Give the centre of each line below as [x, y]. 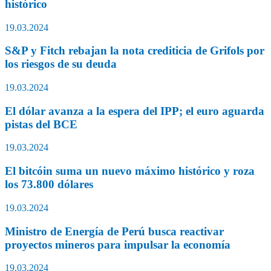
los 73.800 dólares [49, 184]
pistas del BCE [41, 124]
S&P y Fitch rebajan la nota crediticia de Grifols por [135, 51]
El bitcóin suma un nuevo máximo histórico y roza [130, 171]
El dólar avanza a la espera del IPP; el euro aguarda [135, 111]
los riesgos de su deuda [61, 64]
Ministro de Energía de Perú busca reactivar [114, 231]
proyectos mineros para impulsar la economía [118, 244]
